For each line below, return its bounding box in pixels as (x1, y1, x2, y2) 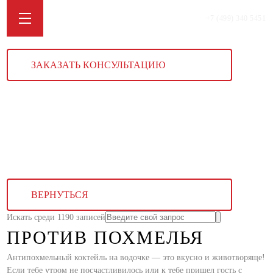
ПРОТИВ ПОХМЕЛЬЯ (7, 227, 204, 247)
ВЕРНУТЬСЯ (31, 190, 89, 200)
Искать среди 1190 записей (7, 213, 106, 222)
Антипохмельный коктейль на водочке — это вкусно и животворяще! (7, 253, 266, 262)
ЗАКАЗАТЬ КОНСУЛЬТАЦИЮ (31, 60, 166, 70)
